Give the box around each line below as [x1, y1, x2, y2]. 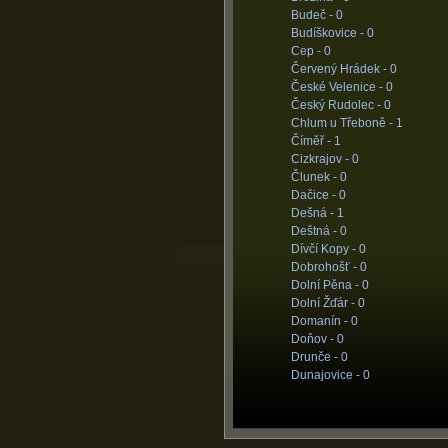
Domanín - [290, 314, 351, 328]
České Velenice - [290, 80, 386, 94]
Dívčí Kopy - [290, 242, 359, 256]
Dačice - [290, 188, 339, 202]
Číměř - [290, 134, 334, 148]
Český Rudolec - [290, 98, 384, 112]
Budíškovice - [290, 26, 367, 40]
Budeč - [290, 8, 336, 22]
